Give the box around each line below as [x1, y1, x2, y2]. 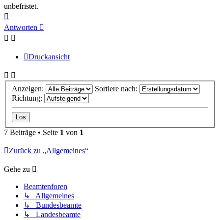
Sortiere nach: [95, 84, 139, 93]
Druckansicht [28, 52, 70, 61]
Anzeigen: [12, 84, 46, 93]
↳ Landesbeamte [24, 210, 81, 219]
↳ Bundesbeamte [24, 200, 82, 209]
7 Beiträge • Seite [4, 128, 60, 137]
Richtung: [12, 93, 44, 102]
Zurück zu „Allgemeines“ [9, 146, 88, 155]
